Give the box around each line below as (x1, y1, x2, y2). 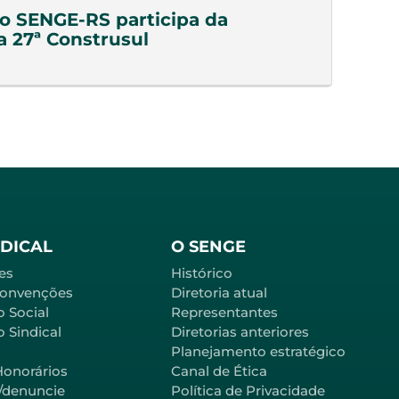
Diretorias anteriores (171, 322, 309, 340)
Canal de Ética (171, 362, 267, 379)
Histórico (171, 264, 232, 281)
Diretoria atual (171, 283, 267, 301)
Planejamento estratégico (171, 342, 346, 360)
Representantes (171, 303, 278, 321)
